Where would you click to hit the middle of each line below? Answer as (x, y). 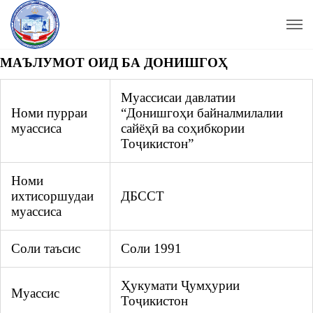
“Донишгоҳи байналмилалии (202, 113)
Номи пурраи (49, 113)
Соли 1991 (151, 249)
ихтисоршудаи (52, 196)
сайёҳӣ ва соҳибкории (183, 129)
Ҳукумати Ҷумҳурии (180, 286)
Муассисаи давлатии (178, 98)
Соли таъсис (46, 249)
